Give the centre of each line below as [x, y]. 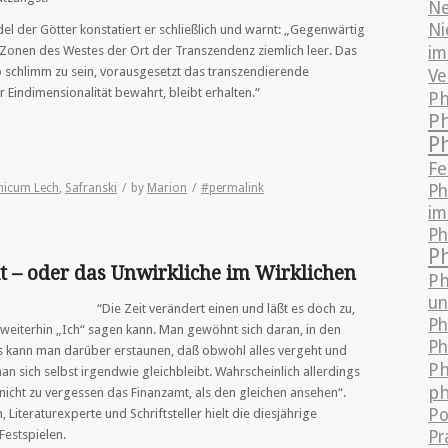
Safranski [91, 187]
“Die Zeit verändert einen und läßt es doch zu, [226, 308]
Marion [167, 187]
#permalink [232, 187]
